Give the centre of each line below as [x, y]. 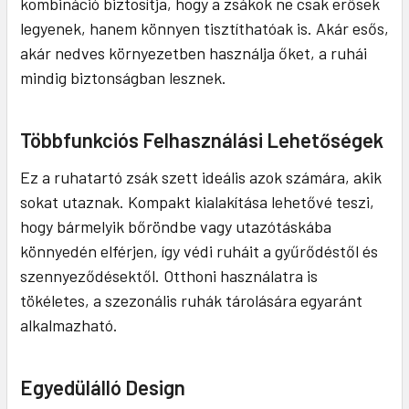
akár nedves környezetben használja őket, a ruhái [194, 52]
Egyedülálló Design [103, 387]
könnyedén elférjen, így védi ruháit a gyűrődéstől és [199, 251]
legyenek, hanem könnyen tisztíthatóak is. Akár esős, [204, 28]
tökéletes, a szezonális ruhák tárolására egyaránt [191, 300]
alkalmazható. [69, 325]
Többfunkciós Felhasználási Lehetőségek [202, 139]
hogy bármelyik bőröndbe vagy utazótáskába [176, 226]
